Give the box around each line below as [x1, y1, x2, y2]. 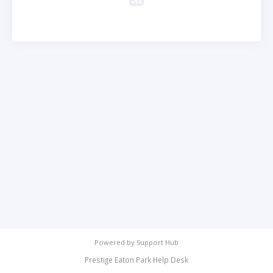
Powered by [94, 238, 136, 247]
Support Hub [136, 238, 179, 247]
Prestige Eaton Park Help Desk [85, 255, 188, 264]
